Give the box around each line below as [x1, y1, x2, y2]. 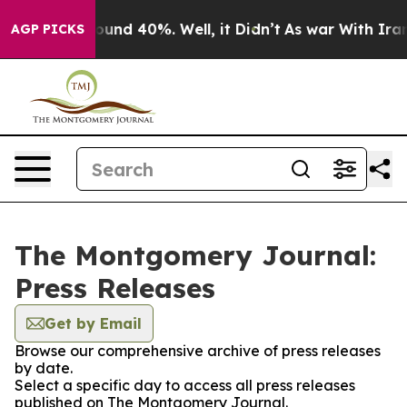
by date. [15, 359, 73, 377]
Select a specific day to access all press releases [15, 376, 355, 394]
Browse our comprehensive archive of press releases [15, 342, 381, 360]
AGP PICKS [11, 21, 84, 37]
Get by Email [45, 314, 142, 333]
